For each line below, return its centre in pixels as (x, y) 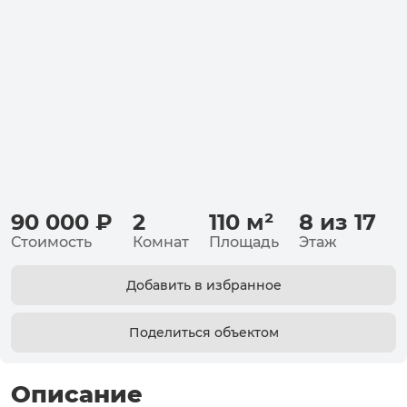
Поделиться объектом (203, 333)
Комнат (161, 242)
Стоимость (51, 242)
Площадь (244, 242)
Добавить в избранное (203, 285)
